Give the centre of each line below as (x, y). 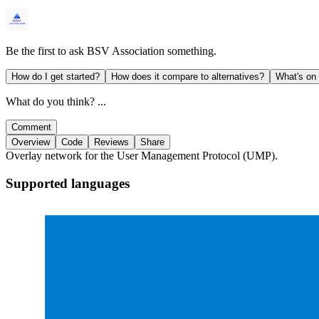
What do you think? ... (56, 102)
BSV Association (126, 51)
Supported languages (68, 183)
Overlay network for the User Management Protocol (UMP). (142, 156)
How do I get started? (56, 77)
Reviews (111, 142)
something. (192, 51)
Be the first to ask (45, 51)
